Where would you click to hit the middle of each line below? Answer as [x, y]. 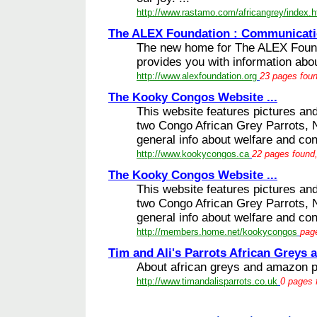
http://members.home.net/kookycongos [217, 231]
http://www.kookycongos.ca [193, 154]
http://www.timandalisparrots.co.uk [207, 281]
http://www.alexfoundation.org [197, 76]
